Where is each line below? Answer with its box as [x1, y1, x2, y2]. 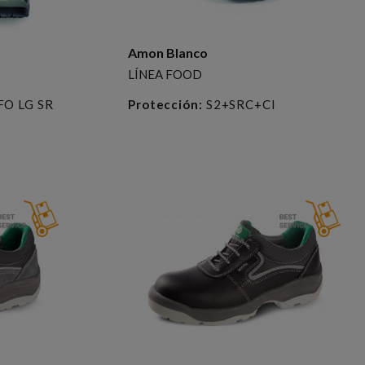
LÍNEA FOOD [127, 66, 202, 81]
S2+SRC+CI [202, 96, 276, 112]
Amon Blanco [127, 44, 208, 60]
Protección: [127, 96, 203, 112]
